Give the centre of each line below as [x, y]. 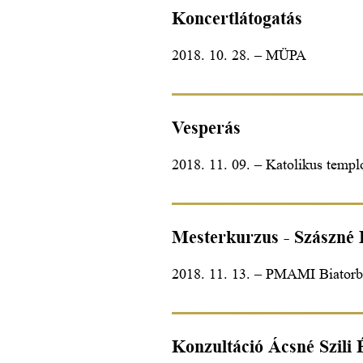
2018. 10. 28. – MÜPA [239, 55]
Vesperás [206, 127]
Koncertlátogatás [237, 18]
